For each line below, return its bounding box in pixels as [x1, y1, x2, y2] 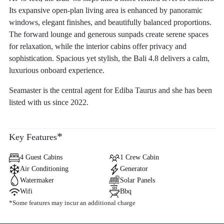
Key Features [9, 132, 57, 142]
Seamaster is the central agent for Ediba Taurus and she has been [9, 86, 212, 94]
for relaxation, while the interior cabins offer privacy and [9, 42, 186, 50]
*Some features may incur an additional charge [9, 199, 135, 207]
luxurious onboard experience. [9, 66, 104, 74]
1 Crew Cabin [120, 153, 159, 161]
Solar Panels [120, 176, 155, 184]
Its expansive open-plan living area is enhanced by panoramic [9, 6, 202, 14]
